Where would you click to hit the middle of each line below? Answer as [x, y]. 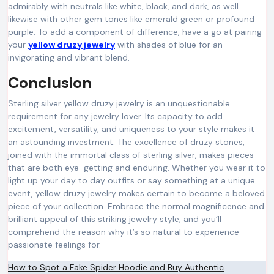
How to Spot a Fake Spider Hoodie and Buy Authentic [116, 267]
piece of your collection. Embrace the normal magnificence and [136, 206]
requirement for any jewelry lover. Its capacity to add [115, 116]
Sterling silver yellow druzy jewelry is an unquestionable [119, 103]
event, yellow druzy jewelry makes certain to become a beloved [136, 193]
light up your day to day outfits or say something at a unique [131, 180]
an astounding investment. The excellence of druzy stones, [126, 142]
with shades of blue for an [169, 44]
